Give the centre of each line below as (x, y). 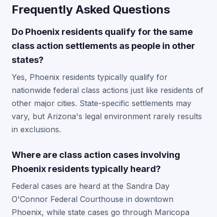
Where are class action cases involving (96, 155)
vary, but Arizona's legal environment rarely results (107, 116)
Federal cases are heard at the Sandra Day (91, 186)
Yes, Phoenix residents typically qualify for (90, 77)
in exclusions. (36, 129)
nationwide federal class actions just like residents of (108, 90)
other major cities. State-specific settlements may (101, 103)
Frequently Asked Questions (91, 9)
